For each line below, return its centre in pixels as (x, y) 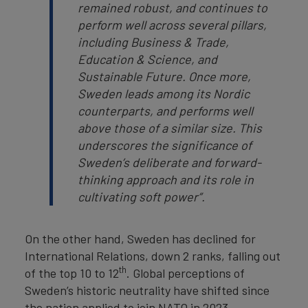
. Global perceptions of (186, 273)
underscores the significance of (165, 145)
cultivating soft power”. (143, 197)
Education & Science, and (147, 59)
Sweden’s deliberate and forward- (169, 162)
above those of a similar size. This (170, 128)
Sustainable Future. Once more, (164, 76)
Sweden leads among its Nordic (164, 93)
